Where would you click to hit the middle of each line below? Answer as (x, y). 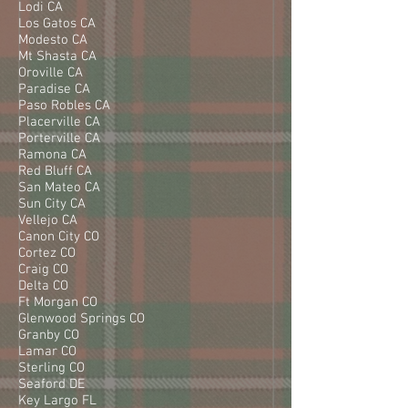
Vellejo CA (48, 220)
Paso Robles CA (64, 105)
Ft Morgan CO (58, 302)
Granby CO (49, 335)
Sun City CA (52, 204)
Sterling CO (51, 367)
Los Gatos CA (57, 23)
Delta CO (43, 286)
